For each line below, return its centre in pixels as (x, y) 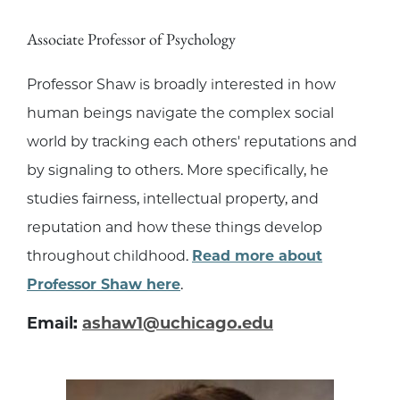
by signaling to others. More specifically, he (178, 171)
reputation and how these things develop (175, 228)
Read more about (257, 256)
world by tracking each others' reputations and (192, 142)
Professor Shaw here (104, 285)
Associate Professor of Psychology (131, 39)
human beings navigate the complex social (180, 113)
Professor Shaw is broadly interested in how (181, 85)
